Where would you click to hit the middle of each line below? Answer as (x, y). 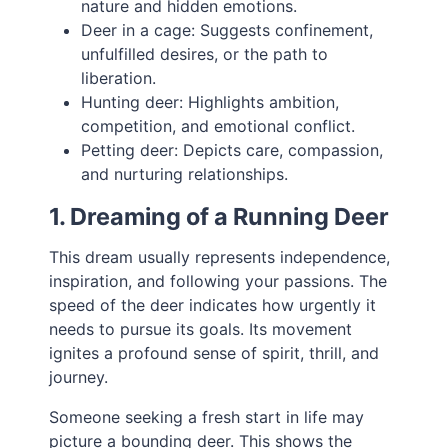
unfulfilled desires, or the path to (205, 54)
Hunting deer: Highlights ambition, (210, 102)
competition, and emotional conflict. (218, 126)
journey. (79, 377)
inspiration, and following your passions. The (218, 281)
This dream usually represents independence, (220, 257)
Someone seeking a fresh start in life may (207, 417)
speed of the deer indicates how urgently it (213, 305)
